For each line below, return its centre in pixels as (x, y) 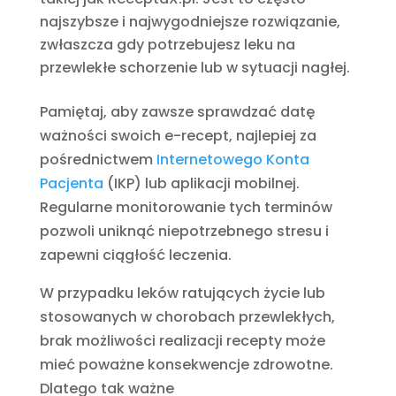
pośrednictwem (98, 159)
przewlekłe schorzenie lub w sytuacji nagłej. (194, 67)
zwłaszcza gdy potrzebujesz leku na (167, 44)
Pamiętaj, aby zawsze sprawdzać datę (177, 111)
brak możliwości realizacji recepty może (182, 340)
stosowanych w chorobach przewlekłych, (187, 316)
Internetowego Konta (232, 159)
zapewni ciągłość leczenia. (135, 255)
